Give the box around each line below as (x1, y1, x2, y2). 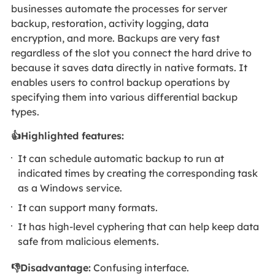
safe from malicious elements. (18, 235, 160, 248)
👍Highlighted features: (10, 129, 124, 142)
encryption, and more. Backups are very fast (10, 31, 220, 44)
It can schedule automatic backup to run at (18, 152, 225, 165)
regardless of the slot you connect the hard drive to (10, 46, 252, 59)
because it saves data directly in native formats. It (10, 61, 247, 74)
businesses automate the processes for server (10, 2, 227, 15)
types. (10, 105, 39, 118)
